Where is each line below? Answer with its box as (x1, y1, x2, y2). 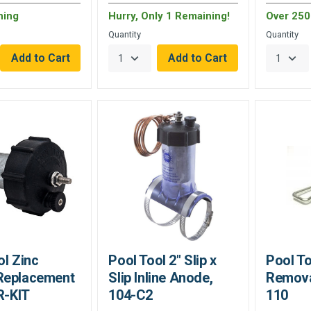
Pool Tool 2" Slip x (108, 251, 217, 269)
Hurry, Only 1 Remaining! (108, 10, 230, 23)
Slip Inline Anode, (108, 269, 213, 286)
